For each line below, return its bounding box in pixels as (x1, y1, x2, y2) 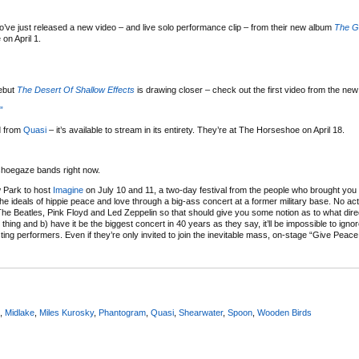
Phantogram (99, 308, 146, 317)
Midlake (5, 308, 34, 317)
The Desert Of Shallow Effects (17, 85, 135, 95)
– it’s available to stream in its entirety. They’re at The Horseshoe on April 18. (46, 125, 345, 135)
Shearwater (179, 308, 223, 317)
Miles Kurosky (39, 308, 94, 317)
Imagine (53, 185, 83, 195)
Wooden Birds (257, 308, 312, 317)
